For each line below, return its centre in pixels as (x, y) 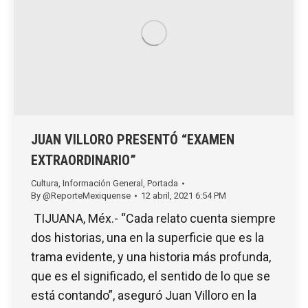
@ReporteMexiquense (87, 195)
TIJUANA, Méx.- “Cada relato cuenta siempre (153, 218)
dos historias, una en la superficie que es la (147, 237)
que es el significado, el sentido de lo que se (151, 276)
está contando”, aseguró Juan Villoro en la (144, 295)
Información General (103, 183)
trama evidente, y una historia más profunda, (151, 256)
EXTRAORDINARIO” (84, 160)
